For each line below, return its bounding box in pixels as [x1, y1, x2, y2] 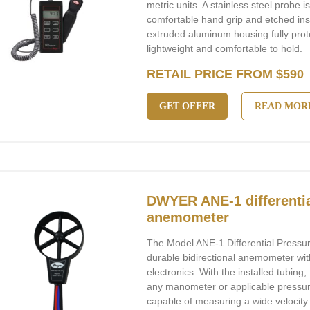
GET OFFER [159, 101, 216, 111]
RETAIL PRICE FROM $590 [147, 67, 304, 81]
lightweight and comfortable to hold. [147, 43, 303, 54]
